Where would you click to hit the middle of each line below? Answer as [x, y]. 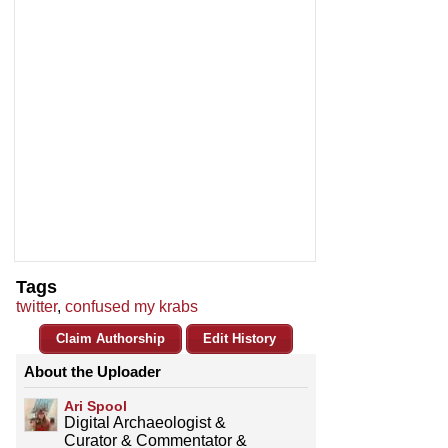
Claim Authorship [110, 339]
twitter [36, 307]
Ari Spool [95, 406]
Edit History [239, 339]
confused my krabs [131, 307]
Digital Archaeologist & [145, 423]
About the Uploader [92, 372]
